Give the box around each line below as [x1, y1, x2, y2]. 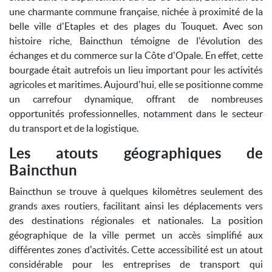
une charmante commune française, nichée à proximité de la [9, 6, 263, 17]
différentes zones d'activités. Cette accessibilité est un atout [9, 244, 263, 255]
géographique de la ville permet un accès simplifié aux [9, 229, 263, 240]
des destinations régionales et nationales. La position [9, 215, 263, 226]
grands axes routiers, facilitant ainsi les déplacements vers [9, 200, 263, 211]
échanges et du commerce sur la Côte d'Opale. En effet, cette [9, 50, 263, 61]
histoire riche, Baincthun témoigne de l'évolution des [9, 35, 263, 46]
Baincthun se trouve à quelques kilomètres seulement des [9, 186, 263, 197]
